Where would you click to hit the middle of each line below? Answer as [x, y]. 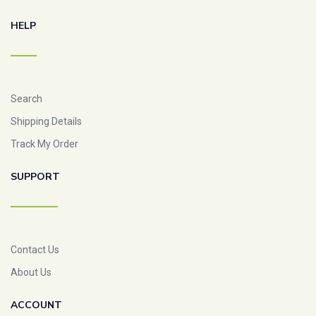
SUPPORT [35, 176]
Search [26, 98]
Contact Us [35, 249]
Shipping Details [46, 121]
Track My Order [44, 144]
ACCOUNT [36, 305]
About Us [31, 272]
